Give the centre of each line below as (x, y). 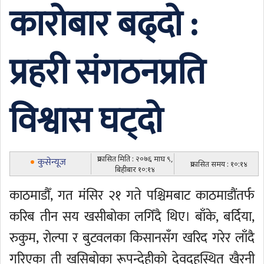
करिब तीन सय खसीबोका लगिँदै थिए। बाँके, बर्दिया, (132, 217)
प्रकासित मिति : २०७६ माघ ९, (135, 159)
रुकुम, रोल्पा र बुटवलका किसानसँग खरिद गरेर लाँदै (132, 238)
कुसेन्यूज (52, 162)
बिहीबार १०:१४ (135, 169)
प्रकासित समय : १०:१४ (219, 164)
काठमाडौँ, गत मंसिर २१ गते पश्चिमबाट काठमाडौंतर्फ (132, 196)
